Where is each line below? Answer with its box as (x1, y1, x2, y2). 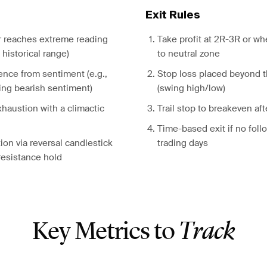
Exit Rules (145, 10, 200, 21)
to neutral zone (157, 48, 220, 60)
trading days (157, 137, 208, 149)
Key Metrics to (32, 220, 179, 245)
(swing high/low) (157, 82, 225, 94)
